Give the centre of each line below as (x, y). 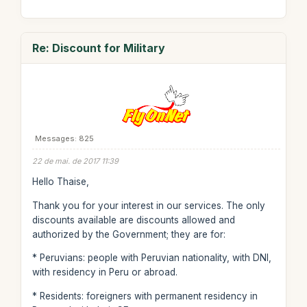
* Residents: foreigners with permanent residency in (145, 296)
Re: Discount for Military (98, 48)
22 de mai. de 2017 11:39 (75, 161)
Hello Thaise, (60, 182)
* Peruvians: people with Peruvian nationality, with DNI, (151, 258)
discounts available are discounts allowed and (133, 220)
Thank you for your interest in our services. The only (148, 205)
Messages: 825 (64, 138)
